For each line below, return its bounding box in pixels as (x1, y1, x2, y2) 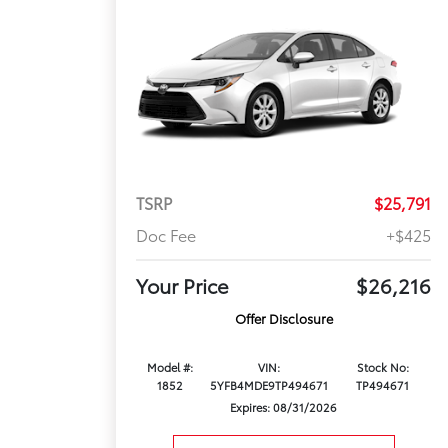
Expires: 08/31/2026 (230, 399, 338, 416)
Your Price (136, 271, 230, 300)
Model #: (147, 359, 194, 376)
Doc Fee (136, 223, 197, 247)
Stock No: (356, 359, 409, 376)
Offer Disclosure (234, 309, 333, 328)
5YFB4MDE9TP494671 (209, 377, 328, 394)
